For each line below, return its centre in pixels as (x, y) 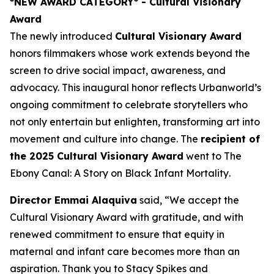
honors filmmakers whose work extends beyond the (130, 53)
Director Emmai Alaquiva (73, 200)
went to (204, 156)
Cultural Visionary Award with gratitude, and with (127, 217)
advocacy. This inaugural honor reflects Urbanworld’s (135, 87)
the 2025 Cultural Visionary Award (97, 156)
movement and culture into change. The (105, 139)
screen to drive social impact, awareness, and (118, 70)
